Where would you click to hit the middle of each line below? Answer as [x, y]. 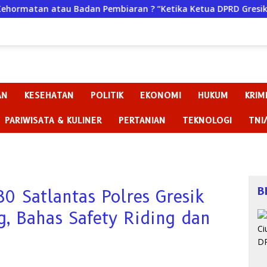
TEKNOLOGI [207, 121]
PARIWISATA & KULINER [53, 121]
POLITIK [107, 96]
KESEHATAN [49, 96]
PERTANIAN [142, 121]
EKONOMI [161, 96]
